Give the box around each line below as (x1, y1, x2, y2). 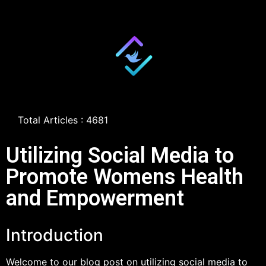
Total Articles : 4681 (18, 114, 108, 126)
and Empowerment (6, 186, 184, 211)
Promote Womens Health (6, 164, 243, 189)
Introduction (6, 225, 103, 245)
